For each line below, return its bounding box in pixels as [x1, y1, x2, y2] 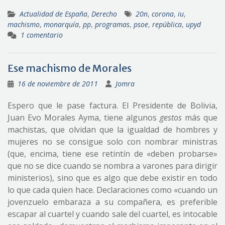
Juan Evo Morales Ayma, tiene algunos [8, 112, 160, 124]
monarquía [44, 20, 79, 30]
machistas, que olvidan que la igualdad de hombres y [8, 124, 217, 136]
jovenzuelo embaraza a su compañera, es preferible [8, 196, 217, 208]
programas [95, 20, 130, 30]
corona [152, 9, 174, 19]
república [152, 20, 182, 30]
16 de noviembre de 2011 [18, 79, 98, 89]
